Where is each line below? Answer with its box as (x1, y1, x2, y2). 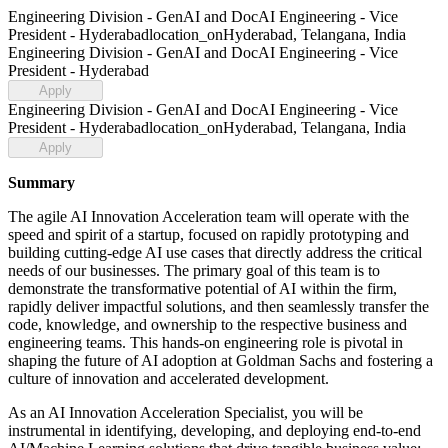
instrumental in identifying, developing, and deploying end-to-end (8, 422, 421, 439)
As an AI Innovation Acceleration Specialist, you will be (8, 404, 363, 421)
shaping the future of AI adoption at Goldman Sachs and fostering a (8, 352, 433, 369)
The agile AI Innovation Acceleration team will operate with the (8, 208, 409, 225)
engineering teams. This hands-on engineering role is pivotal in (8, 334, 403, 351)
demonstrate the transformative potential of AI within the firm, (8, 280, 397, 297)
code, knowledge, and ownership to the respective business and (8, 316, 407, 333)
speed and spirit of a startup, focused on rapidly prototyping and (8, 226, 409, 243)
